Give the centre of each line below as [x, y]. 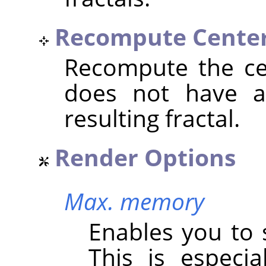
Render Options [145, 157]
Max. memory [134, 201]
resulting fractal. [152, 118]
